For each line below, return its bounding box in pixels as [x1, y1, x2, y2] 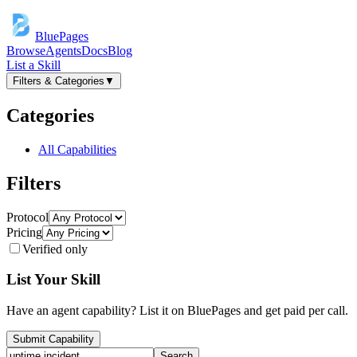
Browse [6, 44, 45, 57]
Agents [45, 44, 81, 57]
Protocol [6, 210, 49, 224]
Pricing [6, 225, 42, 239]
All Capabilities [38, 142, 116, 156]
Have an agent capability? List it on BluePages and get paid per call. [6, 304, 348, 318]
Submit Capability [13, 333, 94, 346]
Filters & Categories [13, 75, 104, 87]
